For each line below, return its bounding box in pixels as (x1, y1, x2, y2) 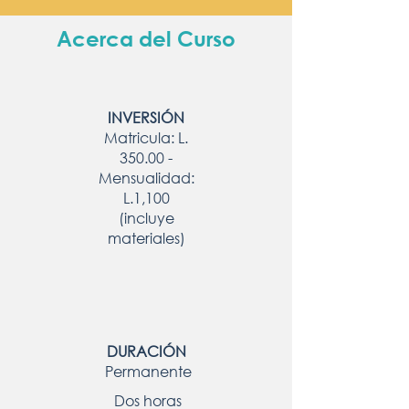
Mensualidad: (98, 168, 194, 187)
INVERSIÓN (108, 108, 184, 127)
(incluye (118, 208, 174, 227)
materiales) (107, 228, 185, 247)
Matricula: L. (104, 128, 188, 147)
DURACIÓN (106, 341, 186, 361)
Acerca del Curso (57, 26, 236, 51)
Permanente (104, 362, 192, 381)
